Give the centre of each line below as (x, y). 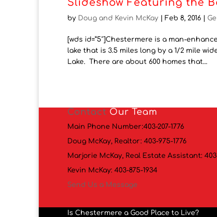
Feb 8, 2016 (183, 18)
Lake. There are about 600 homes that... (138, 62)
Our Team (132, 112)
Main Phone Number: (106, 127)
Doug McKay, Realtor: (106, 141)
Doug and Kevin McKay (118, 18)
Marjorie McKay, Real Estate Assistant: (136, 156)
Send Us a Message (103, 185)
